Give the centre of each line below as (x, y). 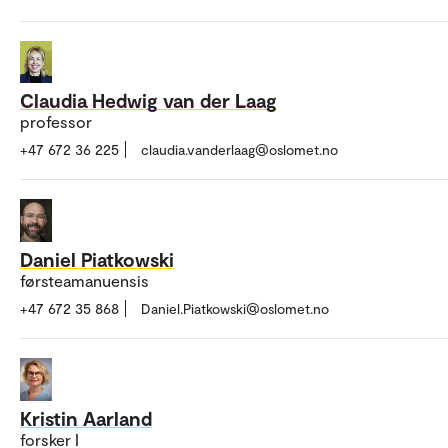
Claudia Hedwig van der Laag (148, 100)
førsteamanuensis (84, 281)
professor (56, 122)
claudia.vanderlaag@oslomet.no (239, 150)
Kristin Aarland (86, 417)
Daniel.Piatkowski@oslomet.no (235, 309)
